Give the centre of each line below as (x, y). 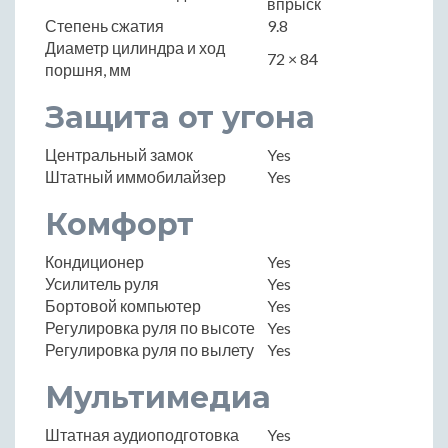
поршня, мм (88, 70)
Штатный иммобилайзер (135, 177)
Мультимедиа (158, 398)
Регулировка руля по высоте (150, 328)
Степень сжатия (104, 26)
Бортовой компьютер (123, 306)
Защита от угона (180, 118)
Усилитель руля (102, 284)
